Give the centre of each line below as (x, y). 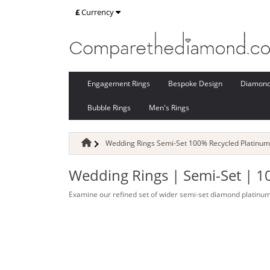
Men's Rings (169, 108)
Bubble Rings (109, 108)
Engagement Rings (119, 83)
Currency (98, 12)
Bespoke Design (195, 83)
